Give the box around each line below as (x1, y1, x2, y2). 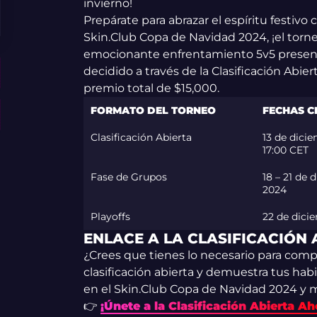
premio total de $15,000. (83, 81, 219, 95)
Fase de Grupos (90, 171, 167, 183)
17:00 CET (262, 144, 309, 156)
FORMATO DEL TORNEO (90, 104, 216, 117)
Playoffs (90, 210, 130, 223)
